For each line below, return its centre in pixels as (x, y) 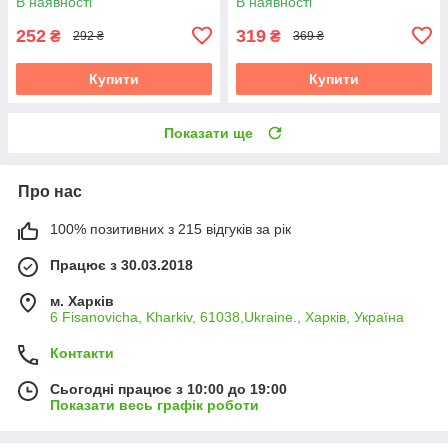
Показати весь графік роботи (154, 404)
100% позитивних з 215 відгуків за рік (170, 228)
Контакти (82, 352)
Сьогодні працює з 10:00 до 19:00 (168, 388)
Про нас (50, 191)
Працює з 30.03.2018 (121, 264)
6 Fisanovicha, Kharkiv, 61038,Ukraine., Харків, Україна (227, 316)
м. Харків (82, 300)
